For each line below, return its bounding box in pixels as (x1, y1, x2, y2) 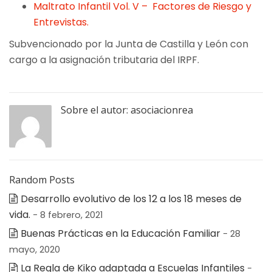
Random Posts (9, 172, 75, 186)
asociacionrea (131, 103, 193, 117)
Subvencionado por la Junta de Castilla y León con (9, 36, 248, 51)
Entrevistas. (33, 15, 89, 29)
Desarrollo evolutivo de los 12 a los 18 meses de (21, 191, 242, 206)
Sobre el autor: (61, 103, 131, 117)
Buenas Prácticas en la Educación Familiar (21, 226, 220, 240)
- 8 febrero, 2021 (33, 208, 103, 221)
